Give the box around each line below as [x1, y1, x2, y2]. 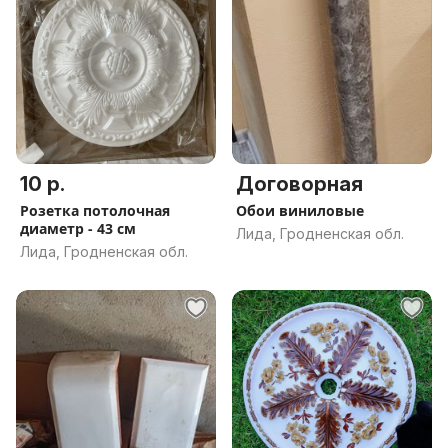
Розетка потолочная [20, 201, 170, 220]
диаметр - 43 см [20, 219, 136, 238]
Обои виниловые [236, 201, 364, 220]
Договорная [236, 172, 363, 196]
